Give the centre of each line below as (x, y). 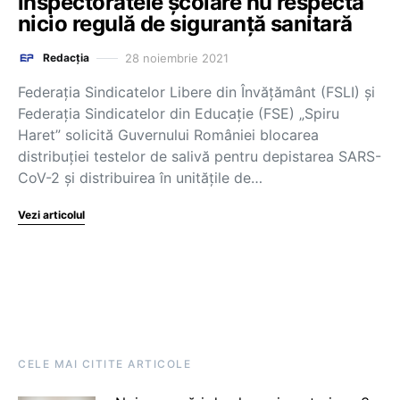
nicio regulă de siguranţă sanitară (185, 24)
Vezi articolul (51, 215)
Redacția (66, 58)
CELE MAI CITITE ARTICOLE (104, 364)
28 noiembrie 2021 (177, 58)
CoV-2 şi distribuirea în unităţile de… (140, 178)
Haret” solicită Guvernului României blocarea (168, 135)
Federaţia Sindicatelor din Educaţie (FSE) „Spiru (179, 113)
